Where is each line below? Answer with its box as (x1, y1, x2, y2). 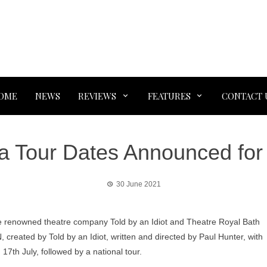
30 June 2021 (116, 180, 161, 188)
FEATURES (147, 90, 191, 102)
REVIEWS (78, 90, 116, 102)
